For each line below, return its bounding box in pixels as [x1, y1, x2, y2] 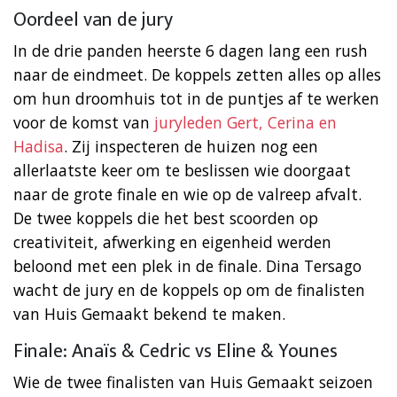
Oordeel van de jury [13, 3, 173, 36]
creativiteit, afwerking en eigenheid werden [13, 230, 331, 253]
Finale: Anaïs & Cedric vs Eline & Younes [13, 334, 338, 368]
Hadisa [13, 135, 64, 157]
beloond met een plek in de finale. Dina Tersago [13, 254, 362, 276]
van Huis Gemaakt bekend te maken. [13, 302, 285, 324]
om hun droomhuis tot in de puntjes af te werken [13, 87, 379, 109]
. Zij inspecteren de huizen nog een [64, 135, 318, 157]
